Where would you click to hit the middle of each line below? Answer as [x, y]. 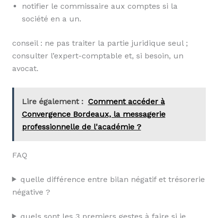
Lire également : [52, 101]
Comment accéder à [126, 101]
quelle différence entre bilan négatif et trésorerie [112, 179]
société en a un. [51, 18]
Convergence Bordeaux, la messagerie [93, 114]
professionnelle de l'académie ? [81, 127]
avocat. [25, 68]
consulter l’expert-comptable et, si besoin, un [98, 55]
